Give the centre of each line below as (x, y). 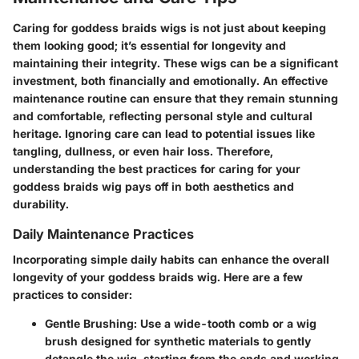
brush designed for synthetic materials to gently (178, 341)
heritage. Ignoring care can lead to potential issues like (164, 133)
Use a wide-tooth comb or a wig (227, 323)
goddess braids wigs (129, 27)
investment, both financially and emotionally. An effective (170, 80)
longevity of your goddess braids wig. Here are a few (158, 276)
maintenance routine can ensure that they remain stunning (175, 98)
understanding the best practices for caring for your (157, 168)
